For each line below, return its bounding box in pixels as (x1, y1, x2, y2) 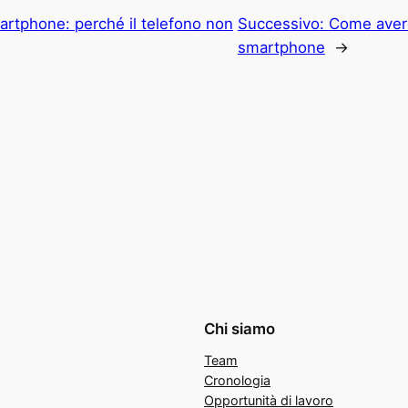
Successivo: (237, 14, 329, 33)
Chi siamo (204, 319, 275, 338)
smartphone (237, 37, 325, 56)
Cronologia (204, 372, 270, 388)
